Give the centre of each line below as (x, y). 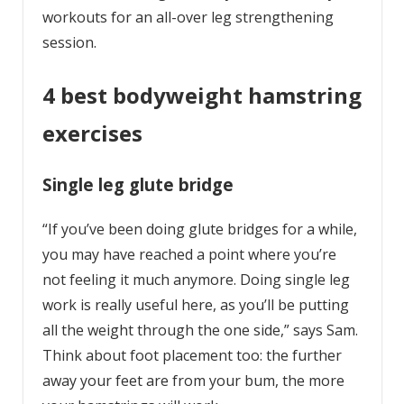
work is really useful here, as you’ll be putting (195, 304)
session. (71, 43)
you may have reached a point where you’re (189, 254)
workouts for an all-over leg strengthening (188, 18)
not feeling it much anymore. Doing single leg (196, 279)
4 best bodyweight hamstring (202, 96)
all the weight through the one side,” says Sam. (200, 330)
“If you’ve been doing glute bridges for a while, (199, 229)
